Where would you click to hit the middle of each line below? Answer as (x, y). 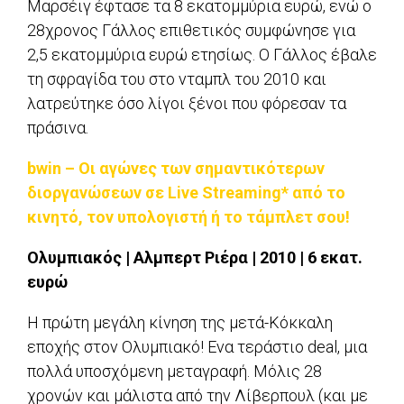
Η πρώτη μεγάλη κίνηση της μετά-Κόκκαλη (180, 323)
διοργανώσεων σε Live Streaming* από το (186, 193)
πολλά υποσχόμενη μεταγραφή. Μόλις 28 (174, 372)
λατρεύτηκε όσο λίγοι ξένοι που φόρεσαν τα (187, 104)
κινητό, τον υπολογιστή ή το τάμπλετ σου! (188, 217)
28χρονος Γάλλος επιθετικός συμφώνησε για (191, 31)
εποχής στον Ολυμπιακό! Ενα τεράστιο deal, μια (197, 347)
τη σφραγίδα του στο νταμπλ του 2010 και (177, 79)
